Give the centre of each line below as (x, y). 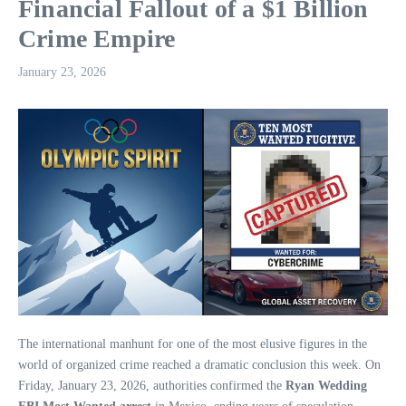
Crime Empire (97, 39)
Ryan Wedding (326, 385)
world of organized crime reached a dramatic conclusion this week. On (199, 364)
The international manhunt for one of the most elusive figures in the (193, 343)
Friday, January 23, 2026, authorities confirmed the (152, 385)
